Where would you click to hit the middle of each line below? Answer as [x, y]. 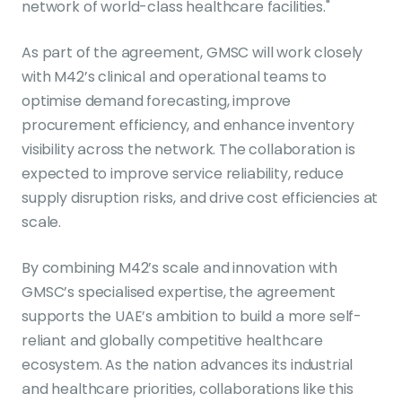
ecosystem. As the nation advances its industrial [188, 364]
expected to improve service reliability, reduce [183, 173]
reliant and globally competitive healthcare [173, 340]
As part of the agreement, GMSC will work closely [192, 52]
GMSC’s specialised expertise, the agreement [179, 292]
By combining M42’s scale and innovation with [179, 267]
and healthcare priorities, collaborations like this [188, 389]
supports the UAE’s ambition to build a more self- [192, 316]
